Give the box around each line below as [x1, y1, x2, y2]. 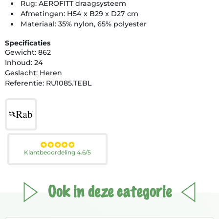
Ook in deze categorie [48, 183, 171, 200]
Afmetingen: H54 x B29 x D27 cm [21, 9, 139, 18]
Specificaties [5, 38, 51, 47]
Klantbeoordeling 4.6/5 [24, 148, 91, 156]
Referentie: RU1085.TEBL [5, 78, 91, 88]
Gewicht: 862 [5, 47, 51, 57]
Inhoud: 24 [5, 58, 43, 67]
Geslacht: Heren [5, 68, 62, 77]
